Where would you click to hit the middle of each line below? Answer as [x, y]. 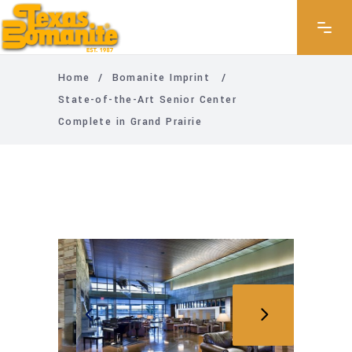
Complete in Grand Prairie [130, 122]
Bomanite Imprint [161, 78]
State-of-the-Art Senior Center [147, 100]
